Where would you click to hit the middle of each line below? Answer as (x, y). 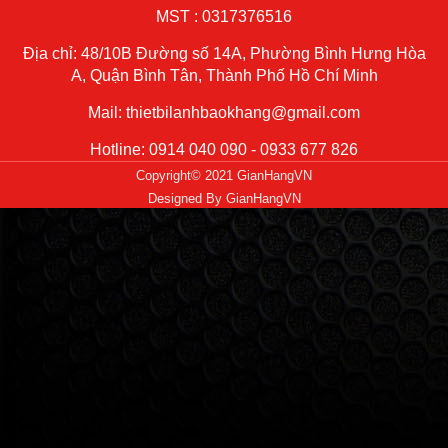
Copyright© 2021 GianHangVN (224, 176)
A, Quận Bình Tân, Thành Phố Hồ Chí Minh (224, 76)
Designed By (186, 199)
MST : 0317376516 (224, 17)
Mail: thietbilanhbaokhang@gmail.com (224, 113)
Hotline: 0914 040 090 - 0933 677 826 (224, 150)
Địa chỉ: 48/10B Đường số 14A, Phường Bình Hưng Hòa (224, 54)
